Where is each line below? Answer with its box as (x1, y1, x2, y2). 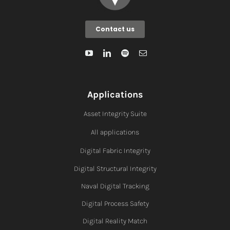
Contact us (95, 24, 135, 33)
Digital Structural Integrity (73, 164, 157, 173)
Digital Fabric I (80, 146, 126, 155)
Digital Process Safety (81, 199, 149, 208)
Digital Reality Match (83, 216, 147, 225)
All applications (91, 127, 139, 137)
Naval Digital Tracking (81, 181, 149, 190)
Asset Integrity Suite (83, 109, 147, 118)
